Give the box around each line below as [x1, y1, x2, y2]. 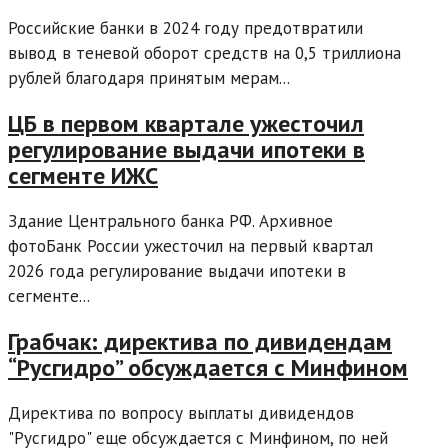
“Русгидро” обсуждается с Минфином [8, 352, 408, 384]
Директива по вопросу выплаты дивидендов [8, 402, 354, 424]
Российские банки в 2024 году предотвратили [8, 17, 363, 40]
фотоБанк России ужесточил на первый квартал [8, 235, 373, 258]
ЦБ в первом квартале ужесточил [8, 108, 364, 140]
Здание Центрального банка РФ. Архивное [8, 210, 333, 233]
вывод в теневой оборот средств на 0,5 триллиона [8, 42, 401, 65]
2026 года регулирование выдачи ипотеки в [8, 260, 346, 283]
